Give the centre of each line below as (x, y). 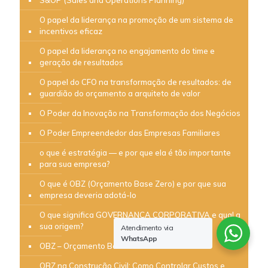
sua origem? (62, 226)
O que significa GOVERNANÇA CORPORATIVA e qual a (140, 214)
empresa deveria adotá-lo (88, 195)
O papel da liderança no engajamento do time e (127, 51)
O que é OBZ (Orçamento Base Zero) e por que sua (133, 183)
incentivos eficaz (71, 31)
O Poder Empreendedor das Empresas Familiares (130, 133)
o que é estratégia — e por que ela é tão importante (135, 152)
